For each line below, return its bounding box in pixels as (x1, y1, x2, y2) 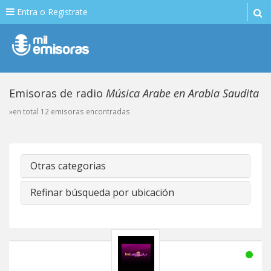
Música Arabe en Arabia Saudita (106, 86, 259, 100)
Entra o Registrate (15, 6, 88, 18)
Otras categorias (30, 159, 106, 172)
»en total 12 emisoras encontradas (9, 106, 130, 116)
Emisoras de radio (9, 86, 106, 100)
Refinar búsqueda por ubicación (30, 186, 174, 199)
